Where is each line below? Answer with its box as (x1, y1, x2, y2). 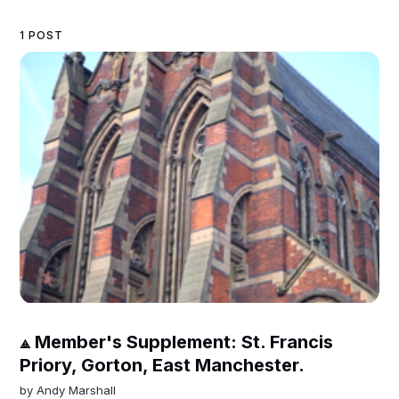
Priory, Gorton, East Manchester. (20, 354, 305, 377)
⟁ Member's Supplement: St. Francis (20, 331, 334, 354)
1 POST (20, 28, 64, 43)
